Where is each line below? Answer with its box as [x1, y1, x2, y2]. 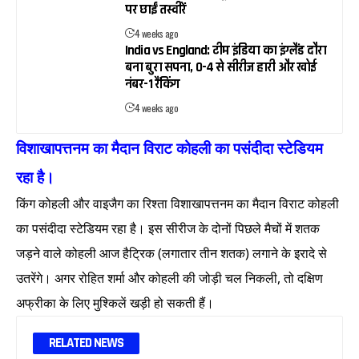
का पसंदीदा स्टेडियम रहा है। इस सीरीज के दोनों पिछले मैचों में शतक [16, 220, 320, 238]
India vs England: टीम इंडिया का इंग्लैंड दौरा [125, 42, 326, 60]
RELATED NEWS [49, 334, 123, 353]
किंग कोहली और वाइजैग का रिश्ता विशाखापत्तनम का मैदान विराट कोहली [16, 195, 339, 213]
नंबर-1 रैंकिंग [125, 75, 180, 94]
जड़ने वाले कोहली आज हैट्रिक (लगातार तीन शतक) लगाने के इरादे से [16, 244, 327, 263]
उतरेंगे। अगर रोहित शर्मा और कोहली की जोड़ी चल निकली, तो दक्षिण [16, 269, 323, 288]
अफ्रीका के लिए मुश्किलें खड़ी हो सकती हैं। [16, 294, 214, 313]
